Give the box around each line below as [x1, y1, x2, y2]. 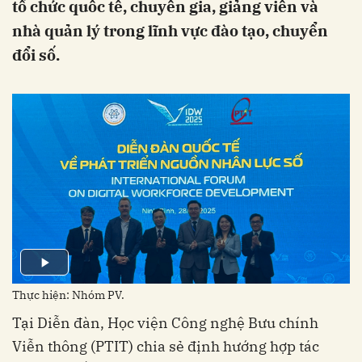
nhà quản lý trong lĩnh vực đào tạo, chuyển [12, 21, 328, 40]
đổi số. [12, 45, 60, 65]
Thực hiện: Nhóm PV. [12, 287, 124, 302]
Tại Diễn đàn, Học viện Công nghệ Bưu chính [12, 313, 318, 332]
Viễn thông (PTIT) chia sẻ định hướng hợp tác [12, 336, 319, 356]
